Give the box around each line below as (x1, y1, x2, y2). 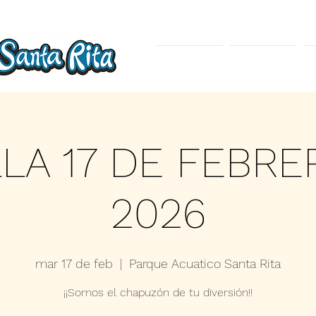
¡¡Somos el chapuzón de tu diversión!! (63, 286, 253, 299)
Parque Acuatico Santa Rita (129, 256, 281, 271)
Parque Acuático (235, 54, 291, 70)
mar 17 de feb (35, 256, 113, 271)
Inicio (178, 54, 202, 70)
